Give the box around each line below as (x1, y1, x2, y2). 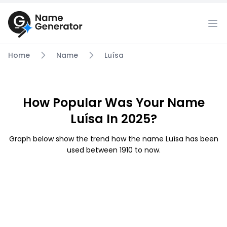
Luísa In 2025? (70, 110, 157, 127)
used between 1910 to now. (66, 145, 161, 155)
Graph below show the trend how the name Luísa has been (9, 134, 218, 144)
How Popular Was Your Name (22, 94, 205, 111)
